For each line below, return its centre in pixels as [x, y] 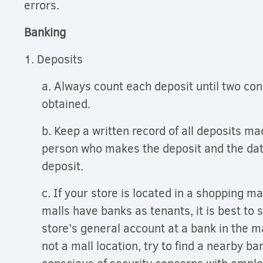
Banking [47, 33]
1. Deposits [55, 60]
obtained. [69, 104]
